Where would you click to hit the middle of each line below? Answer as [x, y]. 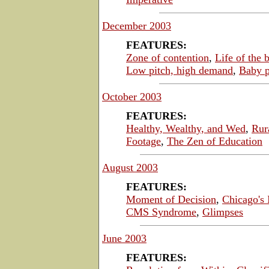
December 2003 [137, 26]
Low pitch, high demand [180, 70]
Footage [144, 141]
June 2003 [124, 238]
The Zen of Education [215, 141]
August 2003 [130, 167]
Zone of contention [168, 57]
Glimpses [223, 212]
